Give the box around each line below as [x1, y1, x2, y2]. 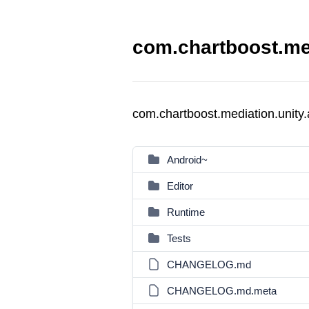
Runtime [167, 206, 205, 218]
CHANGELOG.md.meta [167, 285, 277, 297]
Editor [167, 180, 193, 192]
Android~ [167, 154, 208, 166]
